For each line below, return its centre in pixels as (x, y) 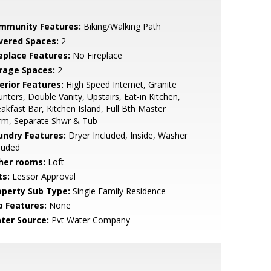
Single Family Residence (118, 191)
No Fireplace (96, 55)
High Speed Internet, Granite (120, 84)
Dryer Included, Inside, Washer (126, 135)
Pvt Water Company (89, 220)
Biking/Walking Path (121, 26)
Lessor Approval (42, 176)
